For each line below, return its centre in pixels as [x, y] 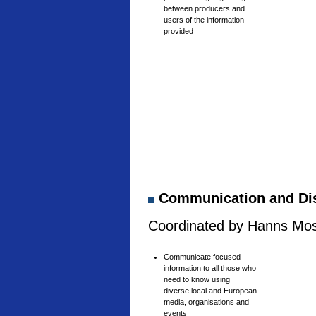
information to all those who [210, 268]
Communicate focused [202, 257]
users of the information [204, 20]
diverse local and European [210, 291]
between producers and [204, 8]
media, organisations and [206, 302]
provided [178, 31]
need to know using [197, 279]
